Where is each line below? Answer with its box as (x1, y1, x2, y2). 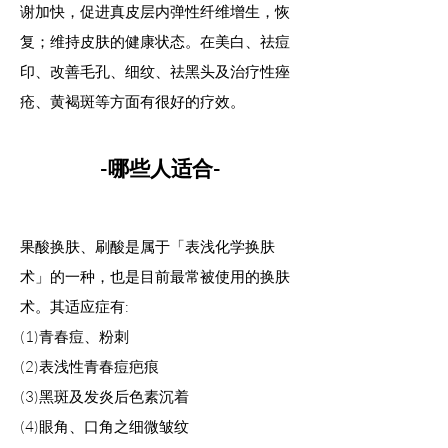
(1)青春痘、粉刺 (20, 327, 129, 347)
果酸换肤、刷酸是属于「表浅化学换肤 (20, 237, 275, 257)
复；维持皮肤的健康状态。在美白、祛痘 (20, 32, 290, 52)
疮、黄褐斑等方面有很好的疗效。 (20, 92, 245, 112)
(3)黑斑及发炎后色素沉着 (20, 387, 189, 407)
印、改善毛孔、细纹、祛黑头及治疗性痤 (20, 62, 290, 82)
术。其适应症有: (20, 297, 129, 317)
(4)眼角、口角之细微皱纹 (20, 417, 189, 437)
